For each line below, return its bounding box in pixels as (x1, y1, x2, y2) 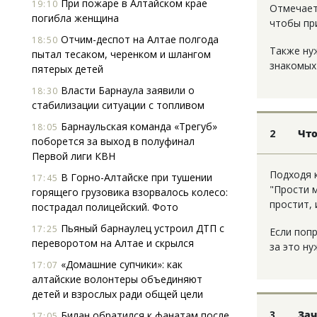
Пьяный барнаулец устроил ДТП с (58, 221, 224, 235)
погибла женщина (32, 11, 119, 25)
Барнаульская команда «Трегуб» (58, 120, 217, 133)
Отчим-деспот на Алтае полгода (58, 33, 219, 46)
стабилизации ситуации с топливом (32, 98, 204, 112)
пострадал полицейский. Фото (32, 200, 178, 214)
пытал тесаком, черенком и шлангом (32, 47, 211, 61)
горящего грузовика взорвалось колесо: (32, 185, 228, 199)
